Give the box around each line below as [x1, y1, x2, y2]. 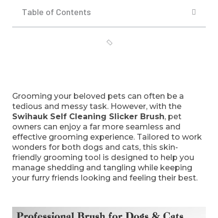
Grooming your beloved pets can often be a [12, 91, 184, 101]
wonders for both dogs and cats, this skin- [12, 143, 178, 152]
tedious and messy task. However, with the [12, 102, 182, 111]
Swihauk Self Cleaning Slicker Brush [12, 112, 164, 121]
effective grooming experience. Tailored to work [12, 132, 202, 142]
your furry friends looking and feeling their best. [12, 173, 198, 182]
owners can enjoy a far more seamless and [12, 122, 181, 131]
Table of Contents [22, 6, 91, 17]
